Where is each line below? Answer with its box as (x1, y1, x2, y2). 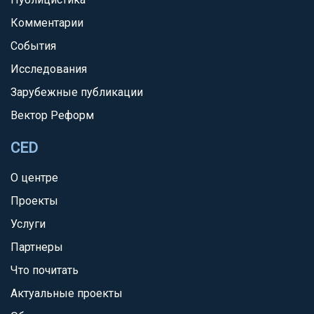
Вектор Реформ (11, 109, 94, 122)
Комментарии (11, 16, 83, 29)
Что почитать (11, 264, 78, 277)
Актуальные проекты (11, 287, 123, 300)
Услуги (11, 217, 46, 231)
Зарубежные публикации (11, 86, 143, 99)
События (11, 39, 56, 53)
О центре (11, 171, 58, 184)
